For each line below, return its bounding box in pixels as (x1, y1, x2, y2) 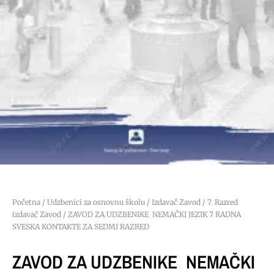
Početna (12, 198, 40, 207)
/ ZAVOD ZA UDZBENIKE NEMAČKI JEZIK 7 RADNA (61, 210, 241, 220)
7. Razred (207, 198, 238, 207)
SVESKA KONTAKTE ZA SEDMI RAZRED (12, 222, 149, 232)
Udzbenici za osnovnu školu (47, 198, 145, 207)
